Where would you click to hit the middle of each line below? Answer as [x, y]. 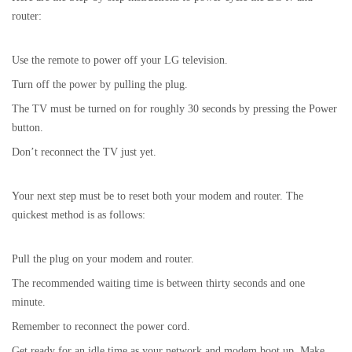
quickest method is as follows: [79, 215]
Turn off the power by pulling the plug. [100, 84]
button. [27, 128]
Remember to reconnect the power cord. [101, 326]
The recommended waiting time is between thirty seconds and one [158, 283]
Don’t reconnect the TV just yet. [84, 152]
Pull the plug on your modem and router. [103, 259]
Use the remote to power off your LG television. [120, 60]
